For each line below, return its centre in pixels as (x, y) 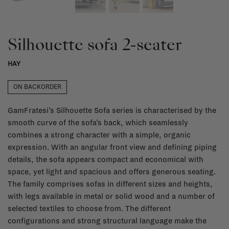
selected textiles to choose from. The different (89, 208)
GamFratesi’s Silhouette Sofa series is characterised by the (112, 110)
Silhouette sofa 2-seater (95, 44)
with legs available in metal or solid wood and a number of (111, 196)
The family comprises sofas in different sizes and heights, (110, 184)
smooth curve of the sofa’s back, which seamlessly (98, 122)
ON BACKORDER (37, 87)
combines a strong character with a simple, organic (99, 135)
